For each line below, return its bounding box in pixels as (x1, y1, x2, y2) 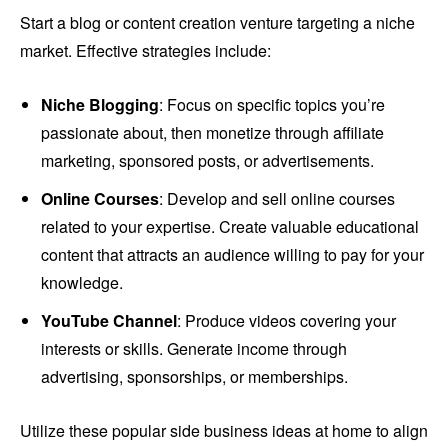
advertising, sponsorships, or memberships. (41, 365, 348, 389)
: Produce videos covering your (177, 309, 396, 333)
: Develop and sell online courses (159, 187, 395, 211)
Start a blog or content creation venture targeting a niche (20, 11, 415, 35)
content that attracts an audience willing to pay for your (41, 243, 424, 267)
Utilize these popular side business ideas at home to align (20, 419, 428, 443)
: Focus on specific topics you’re (159, 93, 385, 117)
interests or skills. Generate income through (41, 337, 347, 361)
